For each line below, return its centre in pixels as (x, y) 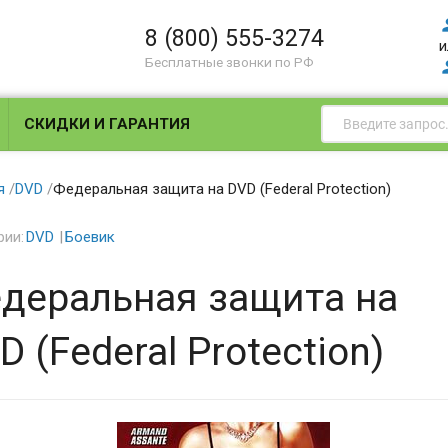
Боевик (89, 237)
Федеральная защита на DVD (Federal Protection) (221, 188)
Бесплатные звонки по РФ (230, 62)
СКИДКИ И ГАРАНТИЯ (107, 124)
